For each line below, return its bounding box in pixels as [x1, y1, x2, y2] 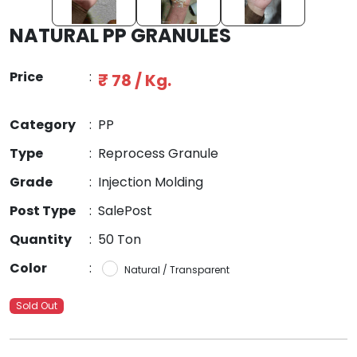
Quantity [10, 229, 72, 249]
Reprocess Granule [98, 143, 218, 163]
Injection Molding [98, 172, 203, 191]
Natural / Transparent [124, 262, 229, 277]
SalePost [98, 201, 152, 220]
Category [10, 115, 76, 134]
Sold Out [15, 298, 57, 312]
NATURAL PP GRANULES [10, 22, 231, 49]
